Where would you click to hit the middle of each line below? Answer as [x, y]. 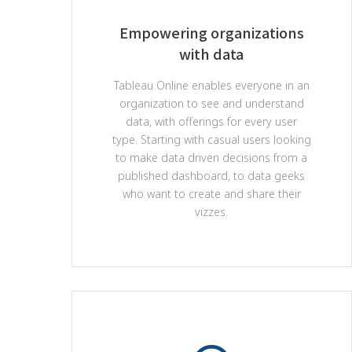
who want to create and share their [211, 194]
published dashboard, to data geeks [212, 176]
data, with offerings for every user [212, 121]
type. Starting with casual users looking [212, 139]
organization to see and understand [211, 103]
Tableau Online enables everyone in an [211, 85]
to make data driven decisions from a [212, 158]
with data [212, 53]
